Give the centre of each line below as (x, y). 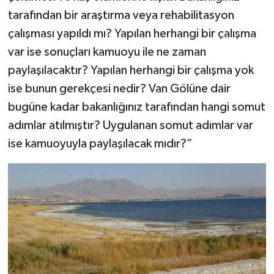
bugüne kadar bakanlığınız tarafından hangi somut (136, 107)
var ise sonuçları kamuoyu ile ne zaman (107, 52)
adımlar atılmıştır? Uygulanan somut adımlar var (130, 125)
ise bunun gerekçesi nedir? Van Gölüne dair (119, 88)
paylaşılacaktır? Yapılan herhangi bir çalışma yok (131, 70)
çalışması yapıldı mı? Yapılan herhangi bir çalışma (132, 33)
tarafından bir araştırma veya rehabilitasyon (121, 15)
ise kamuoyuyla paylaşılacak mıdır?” (100, 143)
